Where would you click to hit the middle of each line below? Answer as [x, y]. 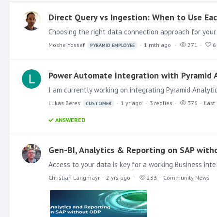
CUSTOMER [99, 103]
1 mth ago [157, 45]
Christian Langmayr [74, 177]
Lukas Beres [64, 103]
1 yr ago [131, 103]
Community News [186, 177]
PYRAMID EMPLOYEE [112, 45]
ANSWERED [70, 120]
